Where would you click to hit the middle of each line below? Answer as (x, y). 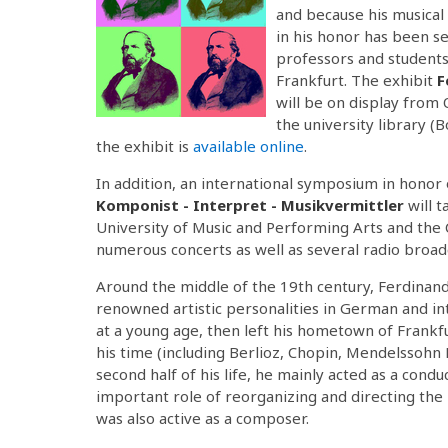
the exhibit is (144, 145)
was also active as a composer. (202, 417)
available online (248, 145)
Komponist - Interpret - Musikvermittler (250, 204)
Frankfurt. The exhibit (356, 79)
